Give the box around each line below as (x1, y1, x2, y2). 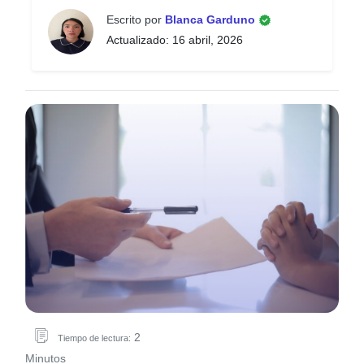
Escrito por (106, 13, 165, 26)
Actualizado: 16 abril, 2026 (106, 33, 243, 46)
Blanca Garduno (165, 13, 258, 26)
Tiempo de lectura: (58, 333, 131, 344)
